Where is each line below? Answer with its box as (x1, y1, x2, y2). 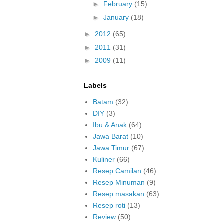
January (103, 13, 131, 21)
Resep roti (92, 201, 125, 210)
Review (92, 213, 116, 221)
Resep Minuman (92, 178, 145, 187)
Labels (84, 81, 107, 89)
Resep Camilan (92, 167, 141, 175)
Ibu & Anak (92, 121, 127, 129)
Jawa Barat (92, 132, 128, 141)
